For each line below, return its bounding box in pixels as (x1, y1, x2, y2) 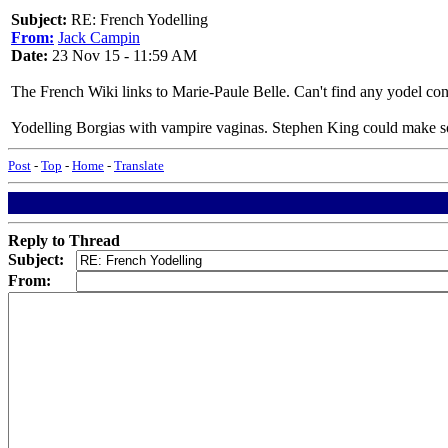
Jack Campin (58, 29, 140, 46)
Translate (114, 158, 164, 173)
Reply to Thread (8, 232, 120, 249)
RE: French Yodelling (67, 11, 208, 28)
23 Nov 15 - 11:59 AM (48, 47, 197, 64)
